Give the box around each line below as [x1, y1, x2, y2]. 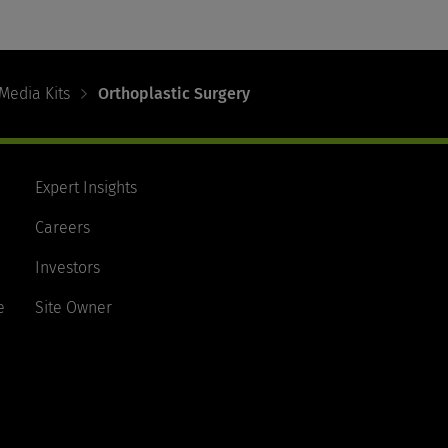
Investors [34, 258, 100, 277]
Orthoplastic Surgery [98, 84, 250, 103]
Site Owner [34, 298, 112, 317]
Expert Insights [34, 178, 137, 197]
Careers [34, 218, 90, 237]
